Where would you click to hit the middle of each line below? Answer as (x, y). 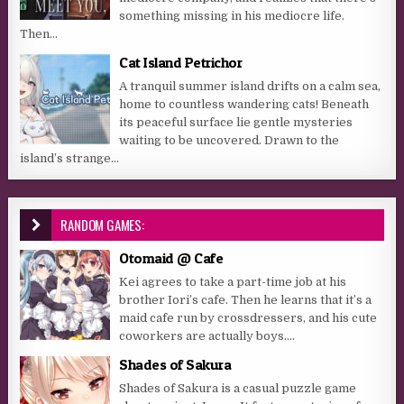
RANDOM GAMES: (102, 224)
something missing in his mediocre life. (232, 15)
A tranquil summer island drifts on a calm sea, (250, 86)
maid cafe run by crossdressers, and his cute (248, 317)
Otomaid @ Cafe (171, 257)
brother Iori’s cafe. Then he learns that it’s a (246, 299)
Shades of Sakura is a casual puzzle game (238, 388)
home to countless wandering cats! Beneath (244, 104)
